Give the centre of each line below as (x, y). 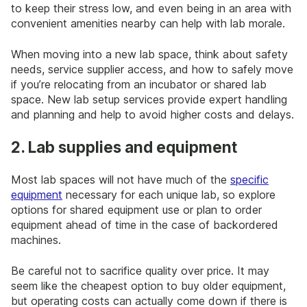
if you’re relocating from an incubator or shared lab (139, 84)
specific (249, 180)
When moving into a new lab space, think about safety (149, 54)
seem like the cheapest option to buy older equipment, (148, 285)
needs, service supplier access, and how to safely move (152, 69)
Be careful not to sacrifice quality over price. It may (140, 270)
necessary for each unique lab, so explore (169, 195)
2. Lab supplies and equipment (124, 147)
